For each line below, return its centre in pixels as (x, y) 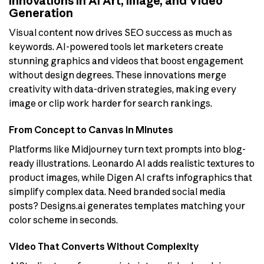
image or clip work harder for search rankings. (110, 103)
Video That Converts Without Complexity (104, 246)
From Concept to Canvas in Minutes (91, 129)
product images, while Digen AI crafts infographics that (131, 177)
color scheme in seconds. (63, 220)
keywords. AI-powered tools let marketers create (116, 47)
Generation (41, 13)
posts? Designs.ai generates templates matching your (127, 205)
